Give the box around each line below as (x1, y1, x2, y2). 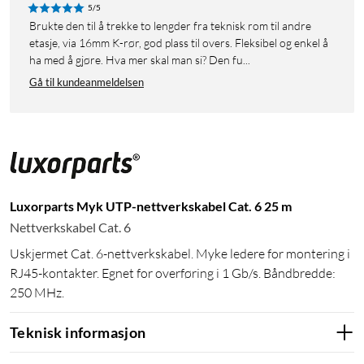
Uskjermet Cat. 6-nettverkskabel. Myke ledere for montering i (10, 245, 350, 262)
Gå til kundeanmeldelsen (29, 76, 144, 89)
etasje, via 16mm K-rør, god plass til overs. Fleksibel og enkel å (29, 36, 328, 50)
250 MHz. (10, 284, 64, 301)
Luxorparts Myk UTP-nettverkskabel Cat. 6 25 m (10, 198, 292, 214)
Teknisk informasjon (10, 323, 146, 341)
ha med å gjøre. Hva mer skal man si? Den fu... (29, 53, 250, 67)
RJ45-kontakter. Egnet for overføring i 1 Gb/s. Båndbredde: (10, 265, 336, 282)
